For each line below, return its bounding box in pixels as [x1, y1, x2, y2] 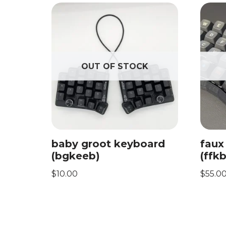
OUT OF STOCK [81, 61, 149, 71]
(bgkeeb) [51, 149, 100, 162]
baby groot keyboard [51, 137, 165, 150]
